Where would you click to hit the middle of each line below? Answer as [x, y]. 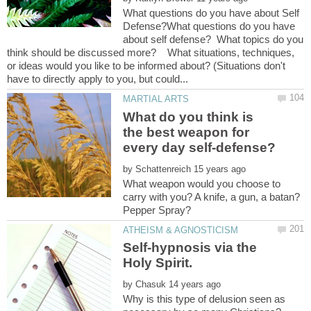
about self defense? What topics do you [213, 40]
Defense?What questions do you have [209, 26]
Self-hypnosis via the [190, 248]
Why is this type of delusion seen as [204, 299]
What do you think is [188, 117]
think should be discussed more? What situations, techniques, [151, 53]
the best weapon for [186, 132]
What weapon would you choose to [202, 183]
